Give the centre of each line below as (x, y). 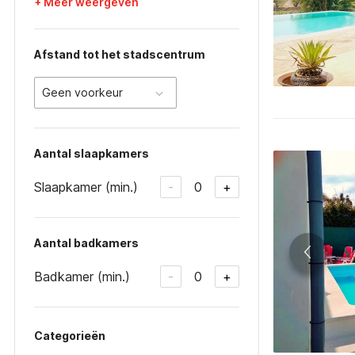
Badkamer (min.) (82, 276)
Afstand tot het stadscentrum (120, 54)
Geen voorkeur (82, 92)
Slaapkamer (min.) (86, 187)
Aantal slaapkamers (92, 153)
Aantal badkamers (86, 243)
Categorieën (70, 336)
